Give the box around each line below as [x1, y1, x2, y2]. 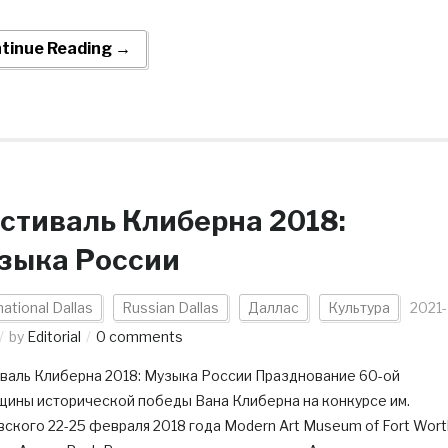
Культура [327, 299, 390, 316]
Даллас [247, 299, 299, 316]
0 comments [95, 328, 183, 345]
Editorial [26, 328, 81, 345]
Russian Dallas [121, 299, 219, 316]
